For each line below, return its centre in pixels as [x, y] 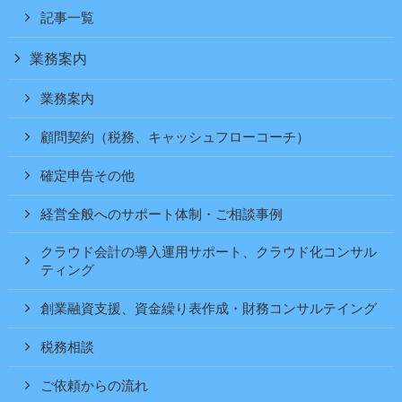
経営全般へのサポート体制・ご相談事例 [162, 214]
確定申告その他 [88, 175]
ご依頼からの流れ [95, 385]
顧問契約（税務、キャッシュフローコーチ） [175, 138]
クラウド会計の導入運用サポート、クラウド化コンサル [209, 253]
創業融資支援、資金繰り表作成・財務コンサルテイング [209, 309]
